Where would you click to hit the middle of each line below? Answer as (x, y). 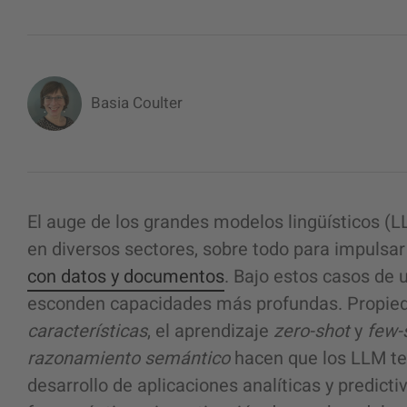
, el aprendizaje (210, 331)
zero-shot (312, 331)
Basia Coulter (137, 103)
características (87, 331)
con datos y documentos (126, 277)
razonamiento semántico (129, 358)
